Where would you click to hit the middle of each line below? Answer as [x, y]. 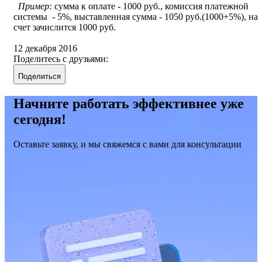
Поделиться [39, 77]
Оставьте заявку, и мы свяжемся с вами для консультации [127, 144]
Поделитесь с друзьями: [61, 59]
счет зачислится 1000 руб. [67, 27]
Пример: [35, 6]
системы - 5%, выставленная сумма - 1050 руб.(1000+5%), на [136, 17]
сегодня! [40, 120]
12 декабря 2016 [45, 49]
